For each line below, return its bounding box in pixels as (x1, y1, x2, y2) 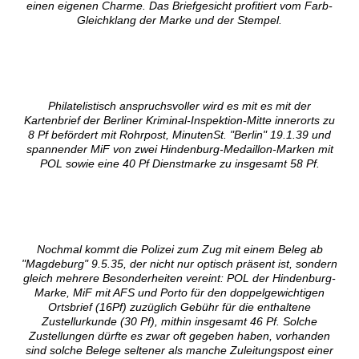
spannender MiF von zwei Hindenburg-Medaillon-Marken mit (26, 143, 333, 156)
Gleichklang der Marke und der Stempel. (77, 14, 282, 27)
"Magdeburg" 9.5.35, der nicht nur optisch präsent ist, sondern (22, 257, 337, 271)
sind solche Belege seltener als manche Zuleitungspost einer (26, 344, 333, 357)
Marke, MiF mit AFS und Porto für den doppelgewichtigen (34, 286, 325, 300)
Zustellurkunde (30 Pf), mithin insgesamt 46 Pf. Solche (42, 315, 317, 329)
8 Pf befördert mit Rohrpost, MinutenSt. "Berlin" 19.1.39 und (28, 128, 331, 142)
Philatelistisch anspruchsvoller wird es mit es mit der (48, 99, 311, 113)
